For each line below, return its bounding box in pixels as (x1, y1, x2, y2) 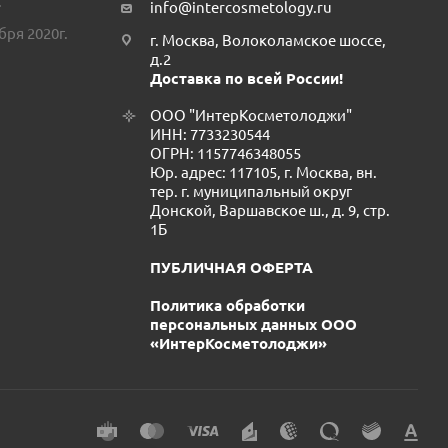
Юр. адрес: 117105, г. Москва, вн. (150, 164, 377, 181)
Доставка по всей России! (150, 70, 343, 87)
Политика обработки (150, 297, 305, 314)
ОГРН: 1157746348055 (150, 145, 301, 162)
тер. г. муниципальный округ (150, 183, 352, 200)
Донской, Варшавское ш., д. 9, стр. (150, 202, 390, 219)
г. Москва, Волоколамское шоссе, (150, 32, 386, 49)
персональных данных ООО (150, 316, 357, 333)
